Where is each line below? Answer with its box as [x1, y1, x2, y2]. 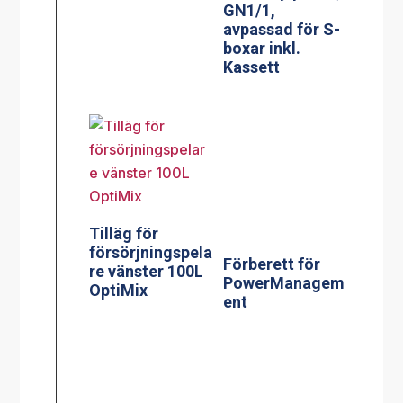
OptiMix [89, 227, 148, 246]
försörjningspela [89, 189, 213, 209]
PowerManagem [223, 166, 345, 185]
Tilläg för [89, 170, 159, 190]
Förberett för [223, 147, 321, 166]
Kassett [223, 4, 281, 23]
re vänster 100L [89, 208, 204, 228]
